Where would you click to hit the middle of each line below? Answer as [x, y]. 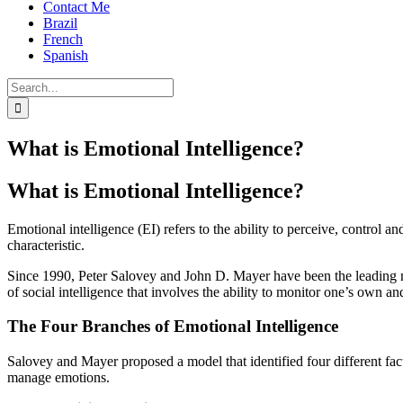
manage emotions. [58, 378]
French [63, 39]
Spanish [66, 55]
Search [26, 85]
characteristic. [46, 245]
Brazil [60, 23]
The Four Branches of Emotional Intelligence [173, 327]
